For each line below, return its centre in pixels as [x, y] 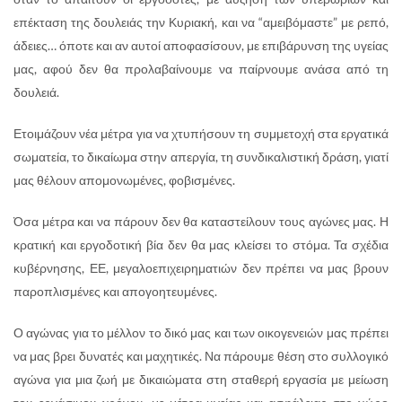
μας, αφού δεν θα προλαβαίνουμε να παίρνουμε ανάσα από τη [201, 68]
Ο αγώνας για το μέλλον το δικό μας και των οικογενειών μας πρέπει [201, 332]
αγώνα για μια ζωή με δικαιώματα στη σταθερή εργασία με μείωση [201, 379]
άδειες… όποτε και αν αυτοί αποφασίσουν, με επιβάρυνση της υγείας [201, 45]
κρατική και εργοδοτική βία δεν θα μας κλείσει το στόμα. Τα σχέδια [201, 244]
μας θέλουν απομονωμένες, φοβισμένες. [124, 179]
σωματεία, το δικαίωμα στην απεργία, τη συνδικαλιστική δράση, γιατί [201, 156]
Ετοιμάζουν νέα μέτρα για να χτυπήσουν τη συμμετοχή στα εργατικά [201, 133]
